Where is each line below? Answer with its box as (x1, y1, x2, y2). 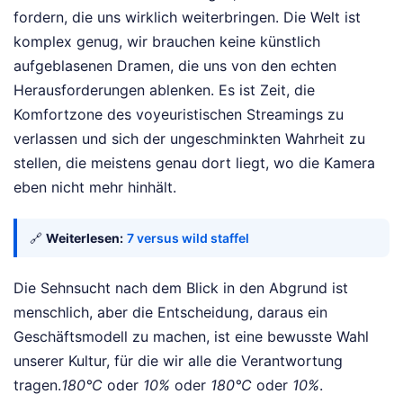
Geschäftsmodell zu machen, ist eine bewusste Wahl (13, 327, 369, 346)
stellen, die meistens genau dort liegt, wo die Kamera (13, 154, 375, 173)
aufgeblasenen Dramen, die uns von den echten (13, 57, 336, 76)
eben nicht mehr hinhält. (13, 178, 176, 197)
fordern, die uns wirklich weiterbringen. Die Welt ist (13, 8, 361, 27)
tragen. (13, 376, 61, 395)
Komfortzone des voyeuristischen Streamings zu (13, 105, 344, 124)
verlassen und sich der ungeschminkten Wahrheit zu (13, 130, 365, 148)
